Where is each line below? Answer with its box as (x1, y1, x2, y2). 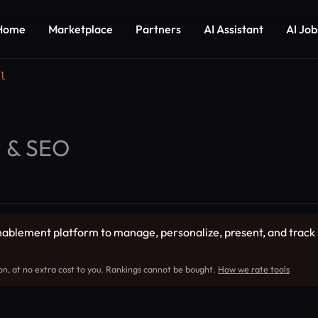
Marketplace (48, 21, 113, 36)
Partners (136, 21, 181, 36)
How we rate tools (218, 264, 290, 275)
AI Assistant (204, 21, 263, 36)
